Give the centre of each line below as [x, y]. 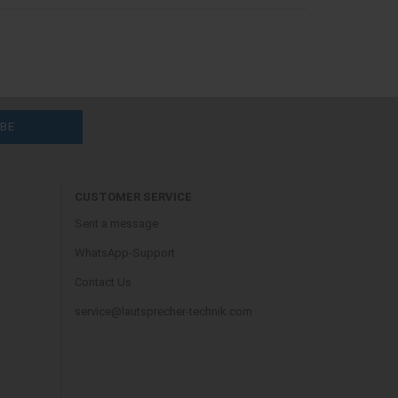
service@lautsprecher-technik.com [163, 311]
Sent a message [116, 223]
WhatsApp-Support [124, 253]
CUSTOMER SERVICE [133, 197]
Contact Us [103, 282]
